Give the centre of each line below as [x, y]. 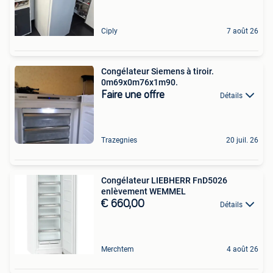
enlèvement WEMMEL [144, 191]
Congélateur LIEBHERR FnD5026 [164, 180]
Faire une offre [133, 95]
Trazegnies [119, 140]
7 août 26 [243, 31]
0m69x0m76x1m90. [140, 82]
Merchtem [118, 249]
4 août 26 [243, 249]
